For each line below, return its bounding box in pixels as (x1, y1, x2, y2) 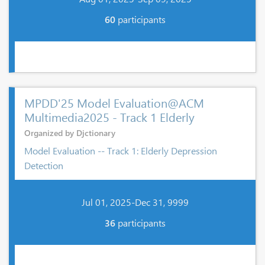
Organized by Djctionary (24, 127, 115, 138)
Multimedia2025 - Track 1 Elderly (24, 108, 195, 125)
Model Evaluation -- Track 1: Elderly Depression (24, 144, 217, 157)
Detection (24, 159, 63, 172)
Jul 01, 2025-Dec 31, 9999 (82, 195, 189, 208)
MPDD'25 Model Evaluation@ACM (24, 94, 204, 111)
